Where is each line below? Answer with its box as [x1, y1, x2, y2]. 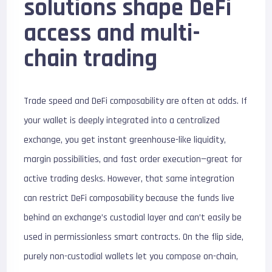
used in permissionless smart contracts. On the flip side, [24, 230, 244, 243]
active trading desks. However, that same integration [24, 172, 235, 185]
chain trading [24, 43, 158, 75]
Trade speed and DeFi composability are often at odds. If [24, 94, 248, 107]
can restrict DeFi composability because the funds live [24, 191, 235, 205]
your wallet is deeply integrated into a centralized [24, 114, 220, 127]
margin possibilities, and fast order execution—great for [24, 152, 243, 166]
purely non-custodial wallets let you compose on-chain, [24, 250, 239, 263]
